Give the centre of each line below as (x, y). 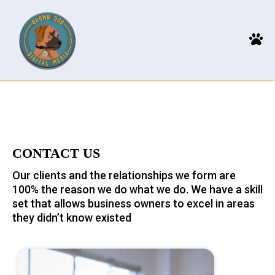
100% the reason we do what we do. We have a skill (137, 189)
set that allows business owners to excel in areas (134, 203)
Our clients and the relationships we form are (124, 175)
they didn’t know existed (72, 218)
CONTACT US (56, 153)
